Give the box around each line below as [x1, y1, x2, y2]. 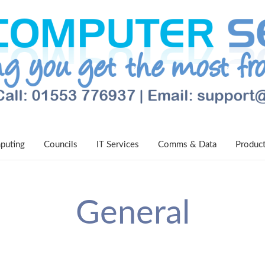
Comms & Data [158, 140, 216, 150]
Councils [44, 140, 77, 150]
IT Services [96, 140, 139, 150]
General [75, 197, 190, 231]
